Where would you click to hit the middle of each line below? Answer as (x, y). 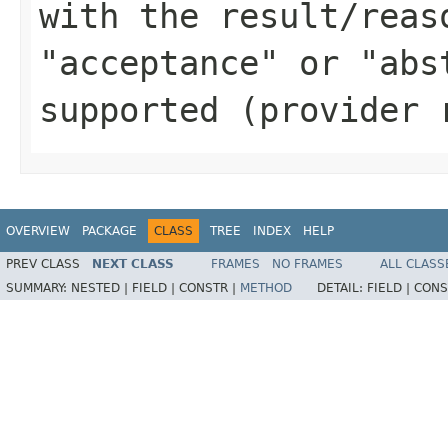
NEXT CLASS (133, 264)
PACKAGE (109, 230)
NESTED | (101, 288)
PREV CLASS (43, 264)
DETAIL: (342, 288)
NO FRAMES (307, 264)
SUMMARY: (38, 288)
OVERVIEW (38, 230)
